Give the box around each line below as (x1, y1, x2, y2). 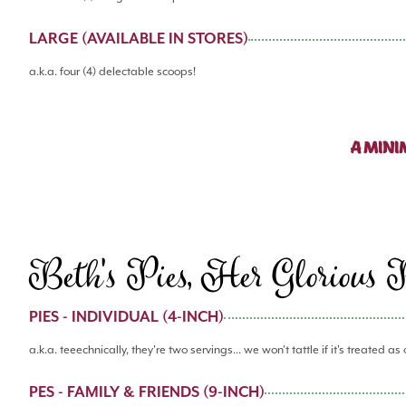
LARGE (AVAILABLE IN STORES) (29, 31, 248, 49)
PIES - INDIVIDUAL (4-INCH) (29, 309, 224, 327)
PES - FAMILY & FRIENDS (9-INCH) (29, 384, 265, 402)
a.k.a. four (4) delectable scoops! (29, 65, 196, 80)
